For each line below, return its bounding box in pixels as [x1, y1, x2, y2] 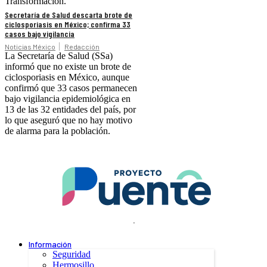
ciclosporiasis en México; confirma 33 [5, 19, 131, 30]
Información [29, 239, 72, 250]
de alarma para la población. [5, 126, 110, 136]
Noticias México [5, 42, 55, 51]
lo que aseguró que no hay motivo [5, 115, 132, 126]
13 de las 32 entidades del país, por [5, 104, 136, 115]
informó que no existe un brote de [5, 61, 131, 72]
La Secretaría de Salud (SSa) [5, 51, 113, 61]
